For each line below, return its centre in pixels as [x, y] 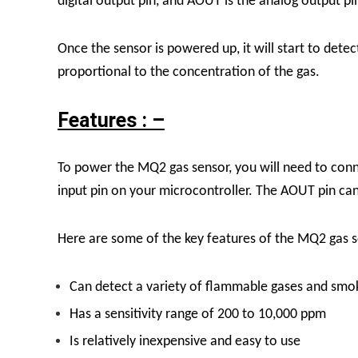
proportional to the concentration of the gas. [189, 72]
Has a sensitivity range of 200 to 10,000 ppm [198, 314]
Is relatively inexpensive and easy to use [185, 341]
